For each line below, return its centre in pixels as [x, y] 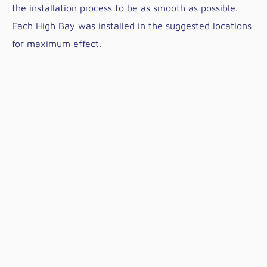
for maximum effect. [57, 44]
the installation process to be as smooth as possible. [125, 8]
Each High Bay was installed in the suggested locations [132, 26]
